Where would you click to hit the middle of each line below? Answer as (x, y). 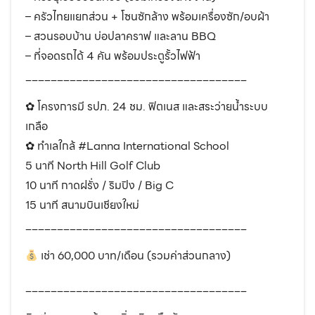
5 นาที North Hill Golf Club (93, 166)
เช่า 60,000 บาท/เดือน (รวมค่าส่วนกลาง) (135, 256)
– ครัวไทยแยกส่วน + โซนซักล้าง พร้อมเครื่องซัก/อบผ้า (147, 17)
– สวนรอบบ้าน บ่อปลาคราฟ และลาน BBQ (121, 37)
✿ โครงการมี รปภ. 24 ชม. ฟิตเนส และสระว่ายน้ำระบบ (147, 107)
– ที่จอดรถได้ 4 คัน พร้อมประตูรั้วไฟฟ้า (113, 56)
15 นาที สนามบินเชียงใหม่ (82, 205)
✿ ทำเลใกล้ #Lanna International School (127, 146)
